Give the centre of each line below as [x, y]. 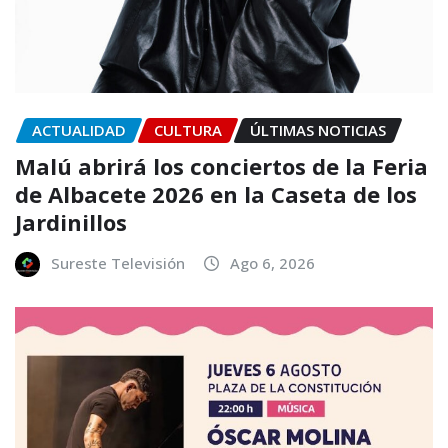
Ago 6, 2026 [272, 263]
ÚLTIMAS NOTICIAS [318, 129]
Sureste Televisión [118, 263]
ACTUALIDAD [79, 129]
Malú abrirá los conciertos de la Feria [221, 166]
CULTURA [188, 129]
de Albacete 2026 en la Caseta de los [216, 194]
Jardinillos [71, 222]
